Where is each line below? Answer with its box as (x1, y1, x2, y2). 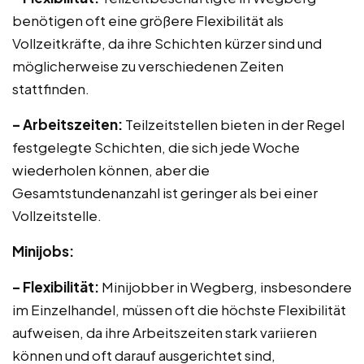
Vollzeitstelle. (12, 206, 102, 224)
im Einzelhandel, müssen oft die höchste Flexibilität (12, 301, 346, 318)
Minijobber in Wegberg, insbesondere (99, 278, 352, 296)
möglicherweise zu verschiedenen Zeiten (12, 57, 284, 75)
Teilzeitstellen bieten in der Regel (123, 115, 344, 133)
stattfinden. (12, 80, 89, 97)
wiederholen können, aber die (12, 161, 210, 179)
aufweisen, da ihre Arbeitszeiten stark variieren (12, 323, 317, 341)
